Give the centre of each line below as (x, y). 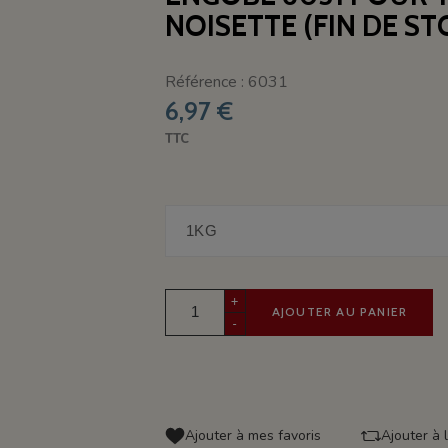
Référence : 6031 (226, 81)
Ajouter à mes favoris (252, 435)
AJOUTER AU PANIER (339, 312)
